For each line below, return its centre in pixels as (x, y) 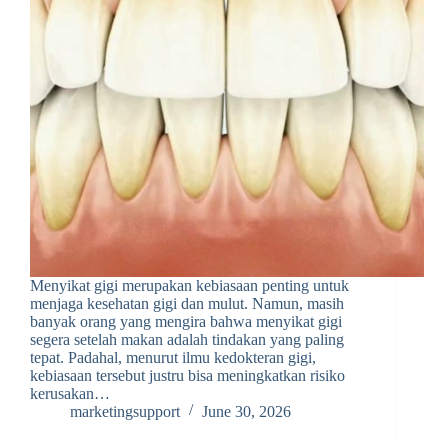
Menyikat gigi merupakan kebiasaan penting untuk (189, 286)
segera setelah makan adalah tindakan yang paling (187, 340)
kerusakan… (70, 394)
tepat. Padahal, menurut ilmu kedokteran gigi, (173, 358)
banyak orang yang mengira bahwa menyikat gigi (186, 322)
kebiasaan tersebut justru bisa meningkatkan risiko (187, 376)
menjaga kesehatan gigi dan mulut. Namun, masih (187, 304)
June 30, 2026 (246, 412)
